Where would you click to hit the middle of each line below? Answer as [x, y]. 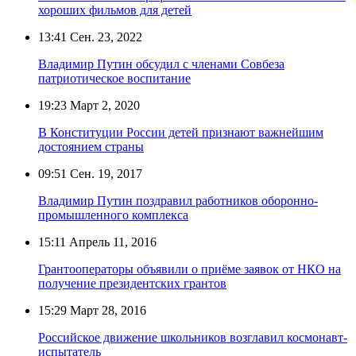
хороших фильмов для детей [115, 10]
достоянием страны [91, 146]
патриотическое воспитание [114, 78]
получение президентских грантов [132, 283]
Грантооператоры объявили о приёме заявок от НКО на [190, 269]
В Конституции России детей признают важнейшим [181, 132]
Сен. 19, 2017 [104, 173]
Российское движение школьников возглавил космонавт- [193, 337]
